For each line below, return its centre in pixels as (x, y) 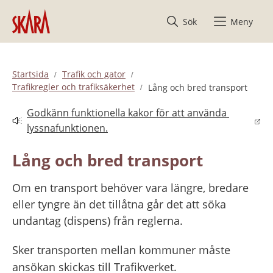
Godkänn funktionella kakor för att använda (127, 113)
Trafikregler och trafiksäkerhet (73, 87)
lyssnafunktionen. (67, 128)
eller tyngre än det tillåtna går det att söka (119, 204)
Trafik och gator (94, 74)
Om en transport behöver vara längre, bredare (130, 187)
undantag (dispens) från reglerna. (97, 220)
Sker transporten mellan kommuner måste (121, 250)
